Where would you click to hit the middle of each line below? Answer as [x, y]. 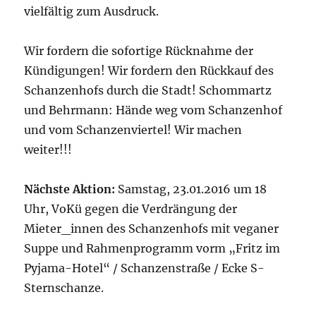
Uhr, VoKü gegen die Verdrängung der [131, 208]
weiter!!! [48, 149]
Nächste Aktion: [70, 189]
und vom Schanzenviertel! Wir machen [133, 129]
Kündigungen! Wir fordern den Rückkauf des [149, 70]
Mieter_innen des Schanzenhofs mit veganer [152, 228]
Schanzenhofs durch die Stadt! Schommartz [148, 90]
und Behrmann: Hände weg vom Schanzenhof [153, 110]
